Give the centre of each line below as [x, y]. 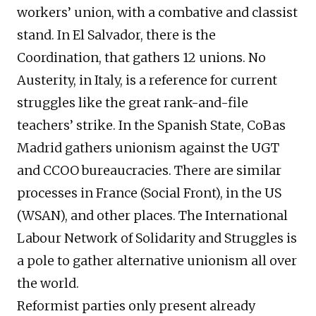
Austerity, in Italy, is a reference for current [147, 80]
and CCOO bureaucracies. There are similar [149, 171]
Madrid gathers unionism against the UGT [148, 148]
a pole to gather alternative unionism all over [157, 261]
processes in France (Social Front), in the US [149, 193]
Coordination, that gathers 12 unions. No [141, 58]
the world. [48, 284]
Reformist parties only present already [136, 306]
